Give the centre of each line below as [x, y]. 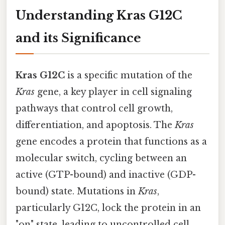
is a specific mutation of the [129, 76]
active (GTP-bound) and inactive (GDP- [106, 175]
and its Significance [78, 38]
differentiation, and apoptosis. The [95, 125]
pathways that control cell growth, [94, 109]
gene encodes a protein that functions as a [111, 142]
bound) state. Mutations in [77, 192]
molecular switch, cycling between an [101, 158]
